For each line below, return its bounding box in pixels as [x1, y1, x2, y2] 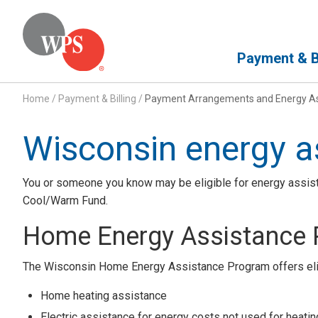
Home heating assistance [40, 288, 167, 302]
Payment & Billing [58, 92, 136, 104]
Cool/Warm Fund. [23, 193, 108, 207]
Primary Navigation [222, 34, 317, 48]
